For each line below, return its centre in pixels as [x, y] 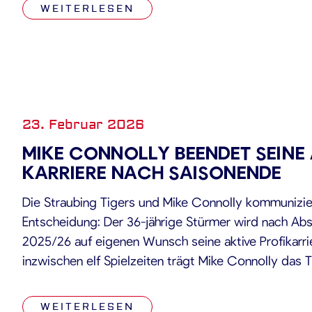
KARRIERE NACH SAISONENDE [152, 172]
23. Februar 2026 [83, 125]
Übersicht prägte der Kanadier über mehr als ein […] [164, 299]
